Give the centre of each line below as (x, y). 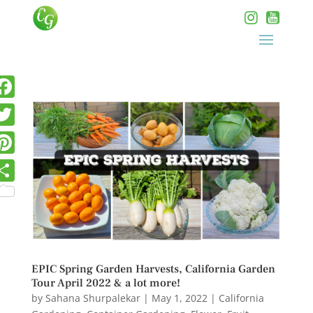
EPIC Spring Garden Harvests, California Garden (153, 269)
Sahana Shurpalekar (93, 298)
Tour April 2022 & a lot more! (105, 283)
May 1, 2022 (179, 298)
